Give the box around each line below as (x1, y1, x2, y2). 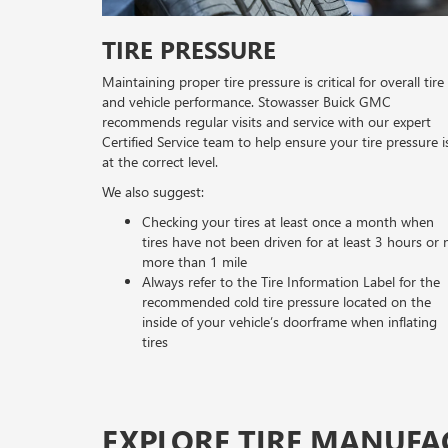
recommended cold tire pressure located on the (142, 292, 431, 312)
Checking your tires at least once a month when (142, 212, 434, 232)
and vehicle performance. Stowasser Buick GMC (102, 92, 391, 112)
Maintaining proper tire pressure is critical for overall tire (102, 72, 444, 92)
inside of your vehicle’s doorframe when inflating (142, 312, 437, 332)
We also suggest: (102, 182, 204, 202)
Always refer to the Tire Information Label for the (142, 272, 440, 292)
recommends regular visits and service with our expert (102, 112, 431, 132)
